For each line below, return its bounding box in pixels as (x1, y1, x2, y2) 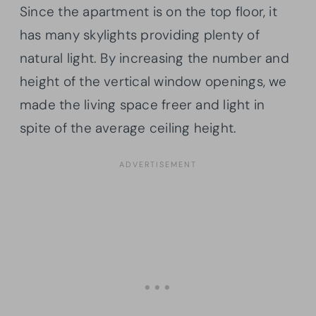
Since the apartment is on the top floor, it (20, 2, 277, 20)
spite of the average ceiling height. (20, 119, 237, 137)
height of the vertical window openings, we (20, 72, 287, 90)
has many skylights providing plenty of (20, 25, 260, 44)
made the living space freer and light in (20, 95, 265, 114)
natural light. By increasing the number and (20, 49, 289, 67)
